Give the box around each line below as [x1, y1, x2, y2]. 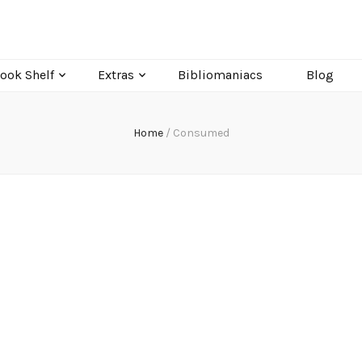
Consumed [172, 126, 229, 141]
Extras [97, 67, 134, 83]
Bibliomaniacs [177, 67, 263, 83]
